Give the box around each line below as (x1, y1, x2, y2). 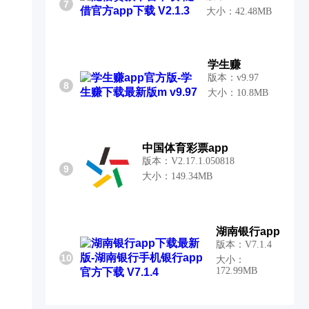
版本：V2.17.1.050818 (142, 156, 235, 166)
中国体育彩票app (142, 142, 228, 154)
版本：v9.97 (207, 72, 259, 83)
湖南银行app (216, 226, 280, 237)
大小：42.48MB (206, 6, 272, 17)
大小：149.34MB (142, 171, 212, 181)
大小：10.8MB (207, 88, 268, 98)
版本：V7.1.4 (216, 239, 272, 250)
